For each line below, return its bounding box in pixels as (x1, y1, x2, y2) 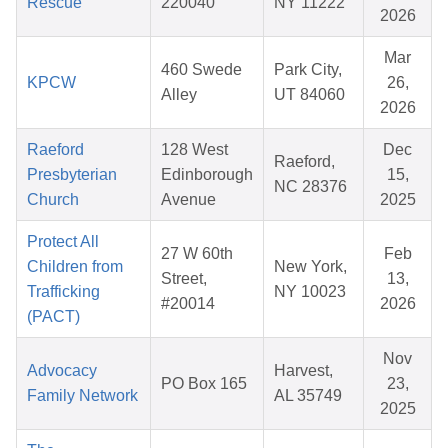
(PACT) (27, 308, 80, 326)
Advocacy (27, 362, 97, 380)
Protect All (27, 233, 99, 251)
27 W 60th (161, 245, 233, 263)
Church (27, 191, 79, 209)
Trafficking (27, 283, 100, 301)
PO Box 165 (161, 375, 247, 393)
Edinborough (161, 166, 253, 184)
